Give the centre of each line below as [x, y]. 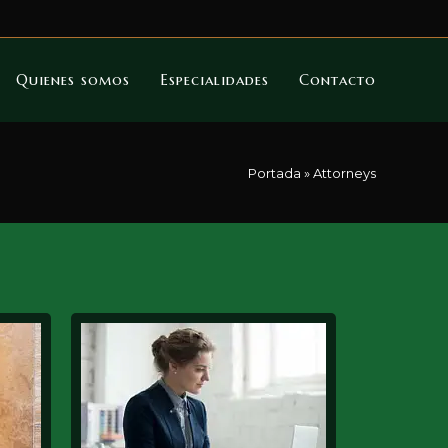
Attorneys [344, 172]
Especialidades [214, 79]
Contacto [337, 79]
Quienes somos [73, 79]
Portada [274, 172]
